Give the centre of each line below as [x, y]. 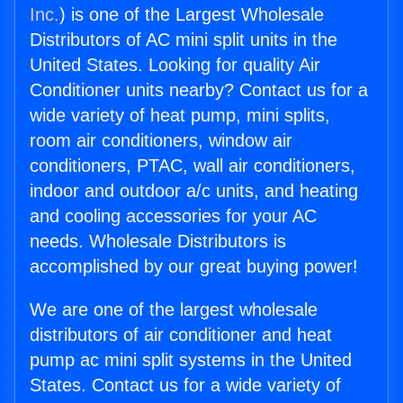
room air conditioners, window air [161, 141]
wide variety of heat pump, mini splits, [180, 116]
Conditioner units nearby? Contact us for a [199, 90]
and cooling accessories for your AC [173, 216]
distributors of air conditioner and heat [181, 335]
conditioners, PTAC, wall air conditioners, [193, 166]
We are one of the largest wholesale [174, 310]
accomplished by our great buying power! [194, 267]
